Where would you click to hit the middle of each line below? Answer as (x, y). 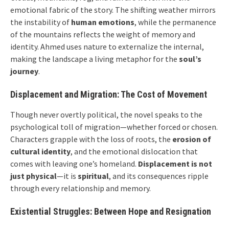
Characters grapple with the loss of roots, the (91, 139)
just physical (33, 176)
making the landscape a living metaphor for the (95, 59)
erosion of (192, 139)
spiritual (93, 176)
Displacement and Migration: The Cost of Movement (109, 94)
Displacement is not (175, 164)
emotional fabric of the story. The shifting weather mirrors (113, 10)
